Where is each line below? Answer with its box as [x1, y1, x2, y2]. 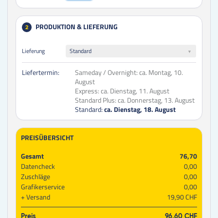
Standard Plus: [75, 95, 117, 106]
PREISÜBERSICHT [21, 132, 73, 143]
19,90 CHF [167, 192, 197, 202]
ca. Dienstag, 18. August [104, 104, 176, 115]
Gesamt [21, 151, 44, 162]
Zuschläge [21, 171, 50, 182]
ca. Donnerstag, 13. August [118, 95, 195, 106]
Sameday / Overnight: [75, 67, 138, 78]
